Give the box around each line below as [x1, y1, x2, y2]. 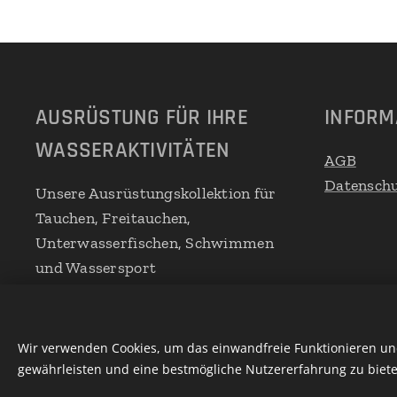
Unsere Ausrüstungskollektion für [35, 183, 276, 203]
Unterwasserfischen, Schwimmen [35, 233, 274, 253]
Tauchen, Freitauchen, [35, 208, 191, 228]
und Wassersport [35, 258, 157, 277]
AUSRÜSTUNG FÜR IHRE [35, 104, 248, 132]
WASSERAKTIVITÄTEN [35, 136, 230, 165]
